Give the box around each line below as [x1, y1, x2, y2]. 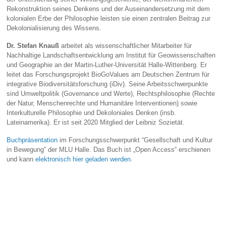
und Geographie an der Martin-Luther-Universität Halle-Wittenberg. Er [7, 61, 207, 69]
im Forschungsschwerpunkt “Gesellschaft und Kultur [58, 136, 213, 144]
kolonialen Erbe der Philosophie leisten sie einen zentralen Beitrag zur [7, 15, 211, 23]
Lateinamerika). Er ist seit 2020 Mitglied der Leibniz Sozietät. [7, 118, 185, 126]
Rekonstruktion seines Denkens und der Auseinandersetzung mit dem [7, 5, 210, 13]
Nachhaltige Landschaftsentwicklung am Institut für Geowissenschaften [7, 51, 216, 59]
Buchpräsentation [7, 136, 58, 144]
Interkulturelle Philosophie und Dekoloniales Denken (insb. [7, 108, 177, 117]
